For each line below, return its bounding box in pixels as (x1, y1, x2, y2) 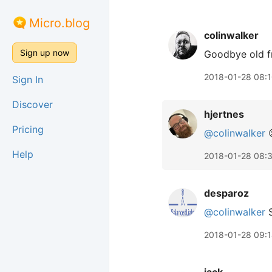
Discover (12, 98, 53, 110)
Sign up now (20, 47, 69, 58)
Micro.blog (29, 16, 90, 30)
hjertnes (204, 108, 244, 120)
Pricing (12, 123, 44, 135)
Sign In (12, 73, 43, 86)
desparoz (204, 187, 249, 199)
